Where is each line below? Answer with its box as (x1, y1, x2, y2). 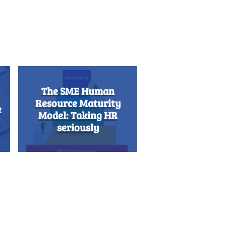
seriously (56, 120, 99, 134)
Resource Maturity (35, 96, 121, 110)
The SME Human (41, 84, 115, 98)
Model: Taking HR (38, 108, 118, 122)
